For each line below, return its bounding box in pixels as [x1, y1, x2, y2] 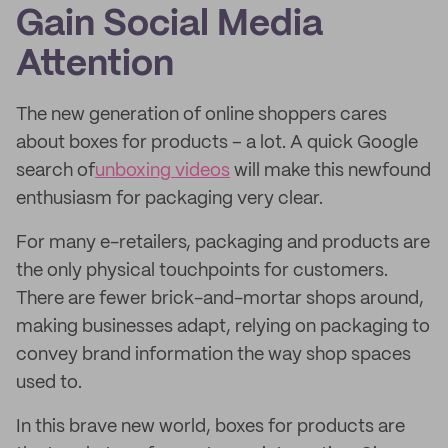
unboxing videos [95, 162, 230, 180]
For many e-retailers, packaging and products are [16, 234, 430, 252]
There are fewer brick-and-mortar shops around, [16, 290, 424, 308]
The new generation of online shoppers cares [16, 106, 387, 124]
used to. [16, 374, 82, 392]
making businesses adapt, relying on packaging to [16, 318, 430, 336]
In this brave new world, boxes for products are [16, 418, 405, 436]
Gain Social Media [16, 8, 323, 42]
